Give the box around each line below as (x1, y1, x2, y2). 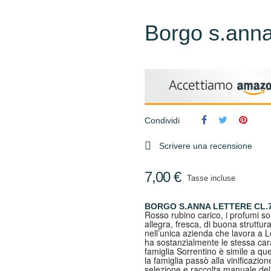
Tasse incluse (187, 174, 235, 183)
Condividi (145, 116, 180, 125)
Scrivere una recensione (159, 141, 252, 151)
